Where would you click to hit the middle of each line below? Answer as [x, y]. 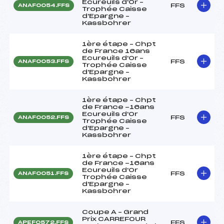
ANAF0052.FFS [43, 117]
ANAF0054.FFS [44, 5]
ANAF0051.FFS [43, 173]
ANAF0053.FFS [43, 61]
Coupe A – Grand [115, 212]
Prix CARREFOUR [114, 219]
